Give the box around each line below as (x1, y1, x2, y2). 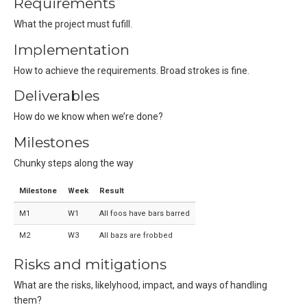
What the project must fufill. (14, 18, 132, 29)
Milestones (14, 134, 89, 151)
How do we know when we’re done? (14, 111, 163, 123)
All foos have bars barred (99, 208, 190, 218)
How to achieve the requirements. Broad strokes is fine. (14, 64, 249, 76)
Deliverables (14, 87, 99, 105)
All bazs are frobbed (99, 230, 173, 240)
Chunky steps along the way (14, 158, 134, 169)
